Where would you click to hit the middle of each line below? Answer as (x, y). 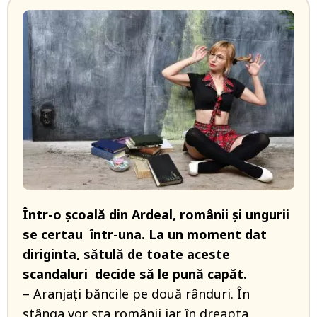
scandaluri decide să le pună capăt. (135, 274)
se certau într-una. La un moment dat (145, 235)
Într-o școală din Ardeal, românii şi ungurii (156, 215)
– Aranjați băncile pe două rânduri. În (136, 294)
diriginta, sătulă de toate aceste (126, 254)
